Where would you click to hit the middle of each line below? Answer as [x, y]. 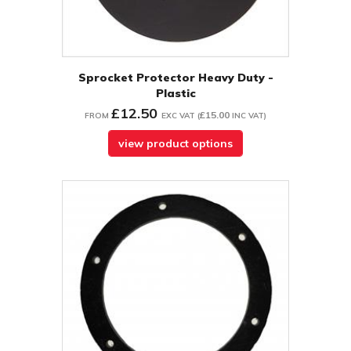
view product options [175, 144]
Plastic [175, 94]
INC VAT [248, 116]
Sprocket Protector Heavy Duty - [175, 78]
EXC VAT [178, 116]
